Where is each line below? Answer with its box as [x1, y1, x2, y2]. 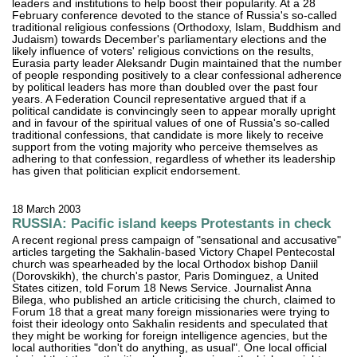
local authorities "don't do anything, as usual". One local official [12, 342, 328, 355]
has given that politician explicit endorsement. [12, 165, 241, 178]
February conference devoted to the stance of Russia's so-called [12, 10, 338, 22]
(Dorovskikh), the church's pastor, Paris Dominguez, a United [12, 270, 320, 283]
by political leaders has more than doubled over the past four [12, 81, 319, 94]
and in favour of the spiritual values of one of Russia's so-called [12, 117, 331, 130]
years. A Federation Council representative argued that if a [12, 93, 307, 106]
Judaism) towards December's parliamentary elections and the [12, 33, 328, 46]
